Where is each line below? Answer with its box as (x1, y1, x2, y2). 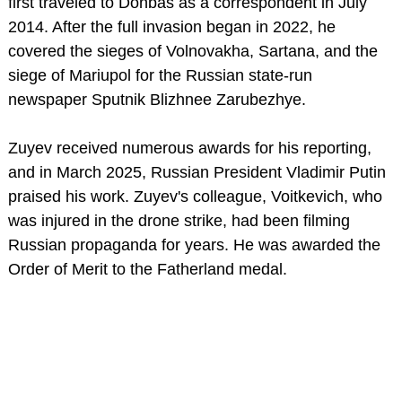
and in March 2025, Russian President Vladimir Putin (7, 162, 386, 181)
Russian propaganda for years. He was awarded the (7, 235, 380, 254)
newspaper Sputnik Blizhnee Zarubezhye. (7, 90, 306, 109)
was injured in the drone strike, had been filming (7, 211, 350, 230)
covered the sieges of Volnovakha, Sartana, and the (7, 41, 378, 60)
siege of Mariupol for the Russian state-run (7, 66, 312, 84)
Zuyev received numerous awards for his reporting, (7, 138, 371, 157)
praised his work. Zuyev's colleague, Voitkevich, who (7, 187, 382, 205)
